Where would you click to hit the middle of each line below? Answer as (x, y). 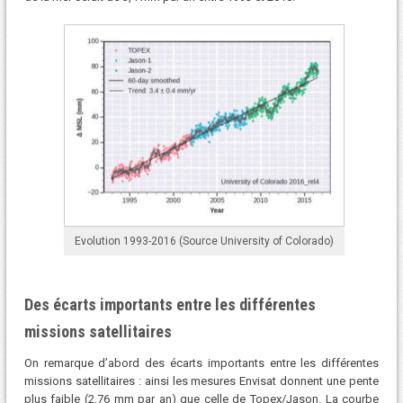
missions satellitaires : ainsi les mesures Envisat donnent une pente (201, 381)
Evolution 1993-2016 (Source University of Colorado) (204, 242)
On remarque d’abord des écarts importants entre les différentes (201, 363)
